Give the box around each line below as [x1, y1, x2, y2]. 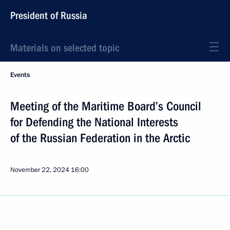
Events [10, 70, 30, 80]
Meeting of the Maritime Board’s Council [10, 99, 201, 113]
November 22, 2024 [10, 165, 69, 175]
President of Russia [10, 9, 87, 22]
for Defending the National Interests [10, 115, 178, 129]
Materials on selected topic [10, 42, 119, 54]
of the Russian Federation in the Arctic [10, 131, 190, 145]
